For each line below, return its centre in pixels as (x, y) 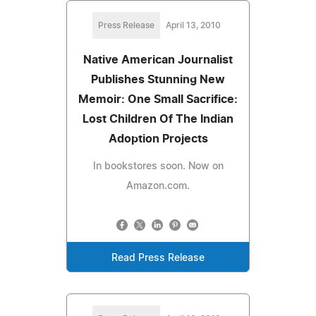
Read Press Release (158, 258)
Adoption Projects (158, 139)
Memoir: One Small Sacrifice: (158, 99)
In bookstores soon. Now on (158, 166)
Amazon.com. (158, 186)
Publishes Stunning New (158, 79)
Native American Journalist (158, 60)
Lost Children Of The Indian (158, 119)
